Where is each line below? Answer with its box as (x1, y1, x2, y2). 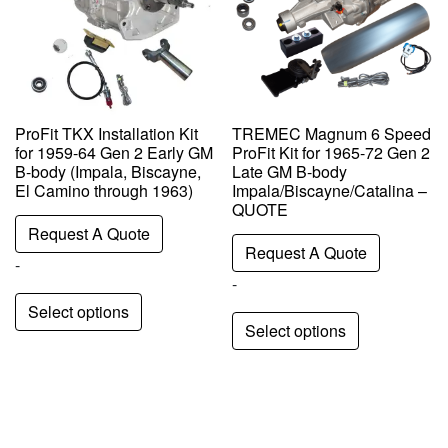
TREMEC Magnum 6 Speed (232, 121, 432, 145)
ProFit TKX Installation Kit (15, 121, 198, 145)
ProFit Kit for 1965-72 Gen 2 (232, 140, 431, 164)
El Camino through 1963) (15, 178, 193, 202)
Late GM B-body (232, 159, 348, 183)
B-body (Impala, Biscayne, (15, 159, 201, 183)
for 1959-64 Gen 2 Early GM (15, 140, 213, 164)
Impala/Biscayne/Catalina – (232, 178, 428, 202)
